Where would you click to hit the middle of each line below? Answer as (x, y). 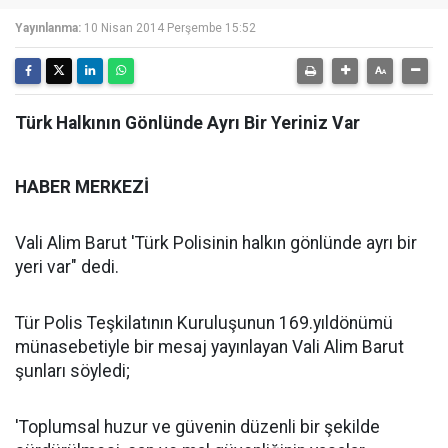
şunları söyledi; (72, 371)
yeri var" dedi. (67, 267)
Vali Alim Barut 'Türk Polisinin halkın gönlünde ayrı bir (216, 243)
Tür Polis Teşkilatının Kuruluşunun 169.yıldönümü (204, 323)
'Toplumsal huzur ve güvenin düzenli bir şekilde (197, 427)
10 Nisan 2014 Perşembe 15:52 (170, 28)
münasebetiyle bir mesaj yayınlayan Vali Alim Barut (209, 347)
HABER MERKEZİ (82, 187)
